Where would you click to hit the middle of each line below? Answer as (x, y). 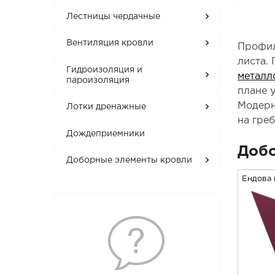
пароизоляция (98, 80)
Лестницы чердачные (114, 16)
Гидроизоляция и (105, 70)
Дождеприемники (106, 134)
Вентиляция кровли (110, 43)
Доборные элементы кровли (130, 161)
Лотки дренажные (107, 107)
